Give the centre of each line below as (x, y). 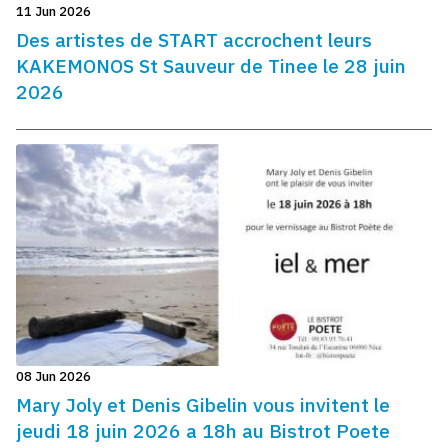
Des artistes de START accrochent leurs (194, 40)
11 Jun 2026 (54, 12)
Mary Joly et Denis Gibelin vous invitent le (203, 405)
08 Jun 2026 (54, 377)
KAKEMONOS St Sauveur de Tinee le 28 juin (211, 66)
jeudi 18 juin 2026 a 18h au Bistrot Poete (203, 431)
